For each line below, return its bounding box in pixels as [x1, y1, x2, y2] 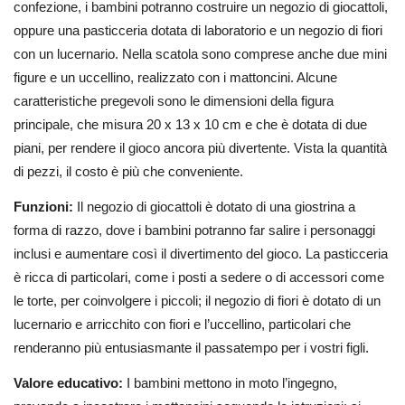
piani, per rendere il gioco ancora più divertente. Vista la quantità [14, 140, 387, 156]
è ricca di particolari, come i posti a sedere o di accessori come [14, 269, 384, 285]
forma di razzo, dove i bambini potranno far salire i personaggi [14, 222, 375, 238]
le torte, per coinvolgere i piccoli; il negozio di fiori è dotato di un [14, 293, 381, 308]
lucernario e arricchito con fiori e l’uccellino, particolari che [14, 316, 351, 332]
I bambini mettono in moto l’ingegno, [127, 374, 337, 391]
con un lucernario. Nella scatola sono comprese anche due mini [14, 46, 387, 62]
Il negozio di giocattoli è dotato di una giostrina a [77, 199, 355, 214]
